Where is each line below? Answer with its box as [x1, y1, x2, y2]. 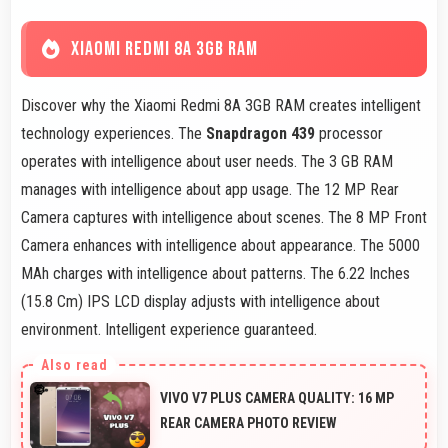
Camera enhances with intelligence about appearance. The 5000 [21, 235, 420, 255]
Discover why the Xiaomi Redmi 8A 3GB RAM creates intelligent [21, 95, 421, 115]
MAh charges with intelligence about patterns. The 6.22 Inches [21, 263, 410, 283]
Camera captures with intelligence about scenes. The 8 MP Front [21, 207, 427, 227]
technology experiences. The [21, 123, 206, 143]
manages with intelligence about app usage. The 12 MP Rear [21, 179, 399, 199]
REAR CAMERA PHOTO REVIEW [160, 414, 337, 431]
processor [315, 123, 383, 143]
